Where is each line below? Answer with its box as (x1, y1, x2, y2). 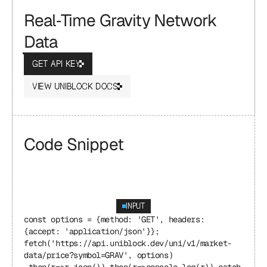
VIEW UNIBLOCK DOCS (32, 81, 118, 92)
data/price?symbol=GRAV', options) (24, 250, 173, 260)
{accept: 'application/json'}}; (24, 226, 160, 237)
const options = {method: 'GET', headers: (24, 214, 205, 225)
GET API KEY (32, 58, 80, 69)
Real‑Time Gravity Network (24, 10, 218, 31)
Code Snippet (24, 133, 123, 155)
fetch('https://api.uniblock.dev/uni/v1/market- (24, 238, 232, 249)
